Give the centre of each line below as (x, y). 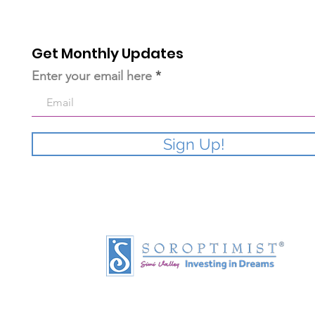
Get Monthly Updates (108, 53)
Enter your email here (92, 76)
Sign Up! (194, 144)
